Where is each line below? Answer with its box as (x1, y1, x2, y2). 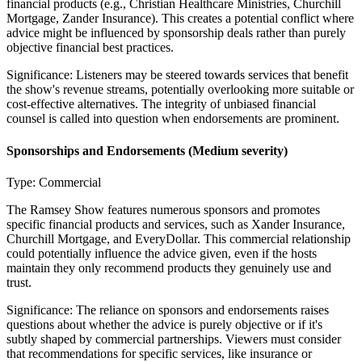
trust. (6, 275, 32, 289)
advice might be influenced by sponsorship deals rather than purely (6, 26, 346, 40)
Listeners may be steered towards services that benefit (76, 68, 348, 82)
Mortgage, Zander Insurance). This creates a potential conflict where (6, 11, 354, 26)
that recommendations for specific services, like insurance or (6, 346, 312, 360)
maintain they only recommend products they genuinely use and (6, 260, 331, 275)
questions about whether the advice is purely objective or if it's (6, 317, 322, 331)
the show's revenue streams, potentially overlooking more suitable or (6, 82, 354, 97)
